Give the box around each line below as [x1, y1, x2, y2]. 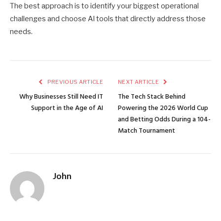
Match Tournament [118, 125, 175, 137]
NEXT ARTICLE [118, 78, 160, 86]
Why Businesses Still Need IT [19, 91, 103, 103]
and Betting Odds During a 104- [118, 114, 211, 126]
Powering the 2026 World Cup [118, 103, 208, 114]
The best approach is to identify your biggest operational [10, 1, 199, 11]
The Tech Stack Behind [118, 91, 185, 103]
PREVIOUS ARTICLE [46, 78, 103, 86]
